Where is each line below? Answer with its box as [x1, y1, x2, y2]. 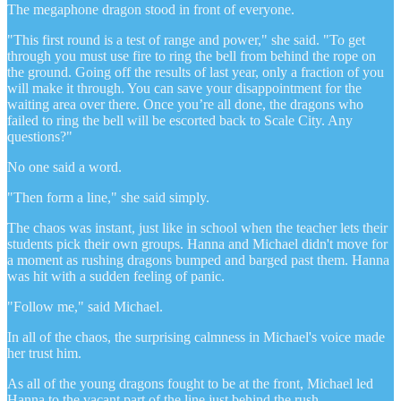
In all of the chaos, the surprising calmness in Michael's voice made [7, 328, 385, 345]
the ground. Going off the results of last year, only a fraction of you [7, 64, 384, 80]
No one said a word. [7, 158, 122, 175]
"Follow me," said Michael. [7, 298, 163, 314]
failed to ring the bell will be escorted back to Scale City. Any [7, 112, 353, 128]
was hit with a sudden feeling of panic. [7, 268, 225, 284]
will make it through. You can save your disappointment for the [7, 80, 362, 96]
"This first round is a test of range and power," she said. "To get [7, 31, 365, 47]
